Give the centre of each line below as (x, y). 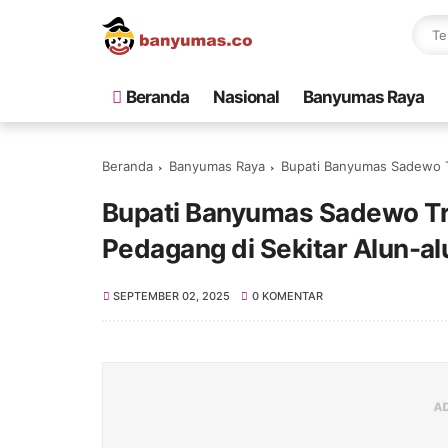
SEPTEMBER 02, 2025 (172, 296)
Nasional (246, 97)
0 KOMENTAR (287, 296)
